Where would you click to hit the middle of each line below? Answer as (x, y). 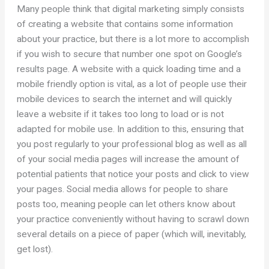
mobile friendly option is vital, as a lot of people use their (132, 84)
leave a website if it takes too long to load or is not (121, 114)
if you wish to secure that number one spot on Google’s (130, 54)
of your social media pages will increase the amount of (128, 159)
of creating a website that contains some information (125, 24)
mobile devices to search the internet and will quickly (125, 99)
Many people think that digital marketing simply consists (131, 9)
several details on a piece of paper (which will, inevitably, (132, 234)
